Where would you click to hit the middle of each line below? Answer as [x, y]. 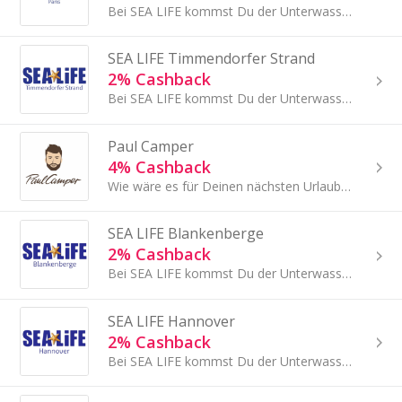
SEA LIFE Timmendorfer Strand [211, 59]
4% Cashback [159, 166]
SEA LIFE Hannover [171, 321]
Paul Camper [150, 146]
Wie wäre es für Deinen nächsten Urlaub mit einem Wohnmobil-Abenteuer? [345, 186]
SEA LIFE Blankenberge [185, 234]
